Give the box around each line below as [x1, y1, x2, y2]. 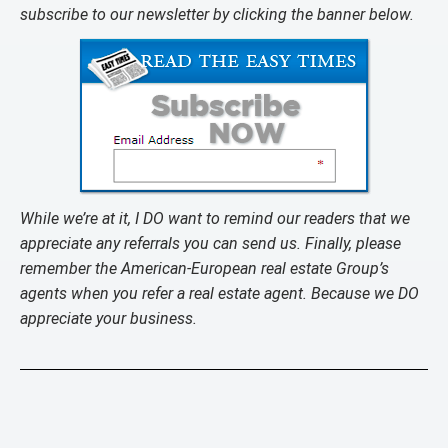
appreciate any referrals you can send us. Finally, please [20, 234, 401, 253]
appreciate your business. [20, 309, 197, 328]
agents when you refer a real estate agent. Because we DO [20, 284, 419, 303]
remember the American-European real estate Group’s [20, 259, 389, 278]
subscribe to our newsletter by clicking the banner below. [20, 5, 414, 24]
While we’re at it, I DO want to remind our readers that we [20, 209, 410, 228]
